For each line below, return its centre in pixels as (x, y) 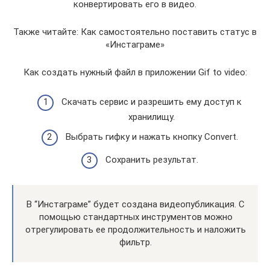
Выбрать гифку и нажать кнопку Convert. (152, 137)
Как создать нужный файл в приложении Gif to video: (135, 72)
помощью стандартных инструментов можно (136, 217)
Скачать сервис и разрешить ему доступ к (152, 102)
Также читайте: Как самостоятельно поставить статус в (135, 32)
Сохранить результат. (152, 159)
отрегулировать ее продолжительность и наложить (136, 229)
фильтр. (136, 242)
